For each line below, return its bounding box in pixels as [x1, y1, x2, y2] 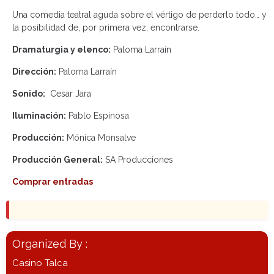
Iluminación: [12, 111, 66, 120]
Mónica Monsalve [64, 133, 136, 143]
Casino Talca [12, 257, 68, 268]
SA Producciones [103, 155, 173, 165]
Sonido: [12, 89, 45, 98]
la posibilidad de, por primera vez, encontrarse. [12, 23, 199, 32]
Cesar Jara [45, 89, 91, 98]
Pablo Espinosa [66, 111, 129, 120]
